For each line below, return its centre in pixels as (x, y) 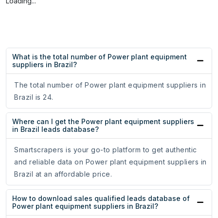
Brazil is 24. (34, 97)
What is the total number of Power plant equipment (100, 57)
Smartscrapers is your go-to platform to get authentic (106, 150)
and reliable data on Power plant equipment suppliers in (110, 162)
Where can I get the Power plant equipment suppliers (103, 122)
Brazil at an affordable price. (63, 174)
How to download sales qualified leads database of (101, 199)
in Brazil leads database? (55, 129)
